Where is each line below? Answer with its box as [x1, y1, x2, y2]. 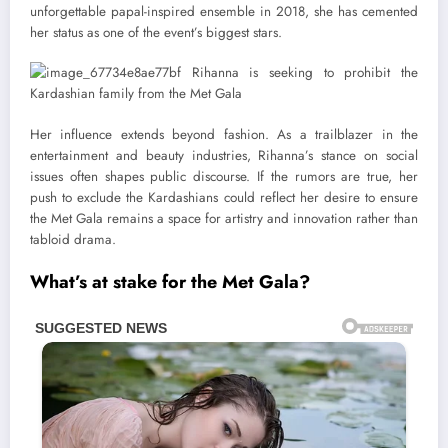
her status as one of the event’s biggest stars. [30, 23, 282, 43]
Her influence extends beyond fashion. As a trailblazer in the [30, 124, 418, 144]
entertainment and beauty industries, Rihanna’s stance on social [30, 145, 418, 165]
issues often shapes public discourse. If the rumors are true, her [30, 166, 418, 186]
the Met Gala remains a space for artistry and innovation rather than [30, 208, 418, 228]
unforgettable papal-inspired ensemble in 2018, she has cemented [30, 2, 418, 22]
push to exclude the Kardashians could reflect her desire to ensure [30, 187, 418, 207]
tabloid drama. [30, 229, 116, 249]
